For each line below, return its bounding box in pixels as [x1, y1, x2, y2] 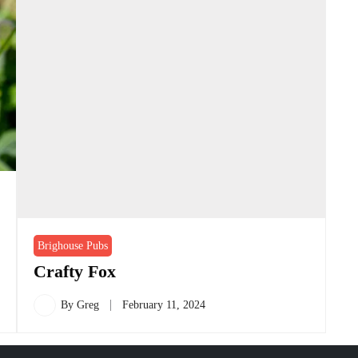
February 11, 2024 [122, 299, 206, 312]
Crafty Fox [34, 261, 117, 282]
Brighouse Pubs [38, 240, 109, 253]
